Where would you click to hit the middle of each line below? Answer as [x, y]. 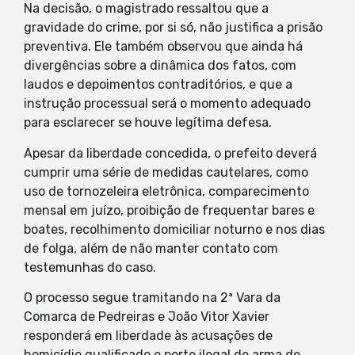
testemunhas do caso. [90, 267]
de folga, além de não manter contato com [151, 248]
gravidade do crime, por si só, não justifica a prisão [173, 28]
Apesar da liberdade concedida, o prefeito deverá [170, 153]
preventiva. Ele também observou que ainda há [163, 47]
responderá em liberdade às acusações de [148, 336]
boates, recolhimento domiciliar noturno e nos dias [174, 229]
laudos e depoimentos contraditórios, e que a [158, 85]
